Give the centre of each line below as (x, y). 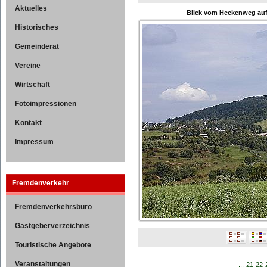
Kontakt (28, 123)
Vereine (28, 66)
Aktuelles (31, 8)
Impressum (34, 142)
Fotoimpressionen (46, 104)
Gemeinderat (37, 46)
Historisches (37, 27)
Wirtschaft (32, 85)
